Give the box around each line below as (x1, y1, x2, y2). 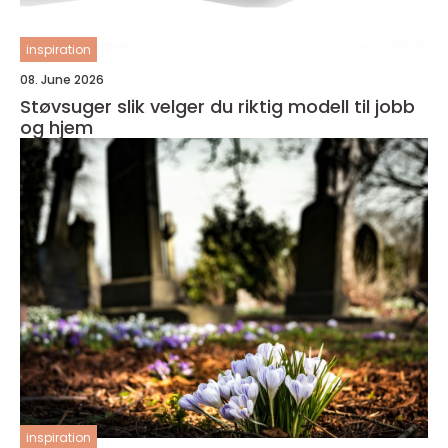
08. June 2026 (20, 70, 104, 88)
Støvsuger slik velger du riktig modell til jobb (20, 93, 117, 119)
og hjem (20, 114, 93, 140)
